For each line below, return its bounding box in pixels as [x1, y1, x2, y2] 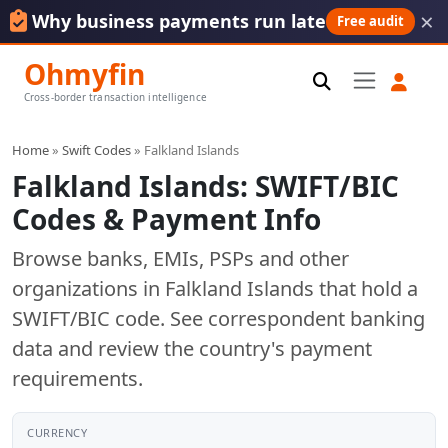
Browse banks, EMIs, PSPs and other [12, 244, 349, 272]
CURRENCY [27, 424, 87, 440]
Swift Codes [62, 140, 131, 159]
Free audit [337, 12, 405, 30]
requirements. [12, 364, 143, 392]
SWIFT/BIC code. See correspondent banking [12, 304, 425, 332]
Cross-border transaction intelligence [24, 90, 207, 104]
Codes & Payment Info [12, 199, 321, 238]
